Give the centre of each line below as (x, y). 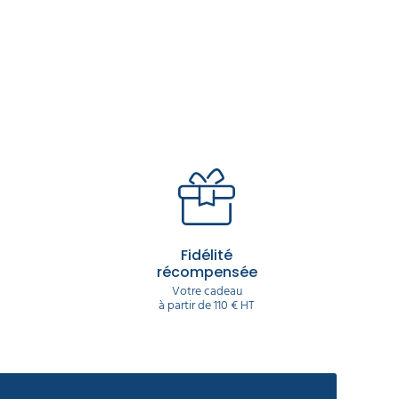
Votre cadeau (207, 290)
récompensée (207, 272)
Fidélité (207, 255)
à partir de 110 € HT (207, 305)
